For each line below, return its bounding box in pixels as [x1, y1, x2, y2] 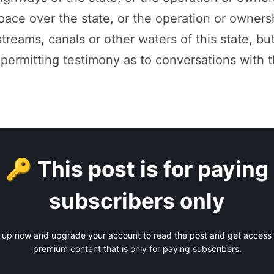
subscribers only [49, 188, 225, 214]
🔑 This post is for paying [6, 156, 268, 182]
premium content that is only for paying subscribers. [32, 243, 242, 254]
